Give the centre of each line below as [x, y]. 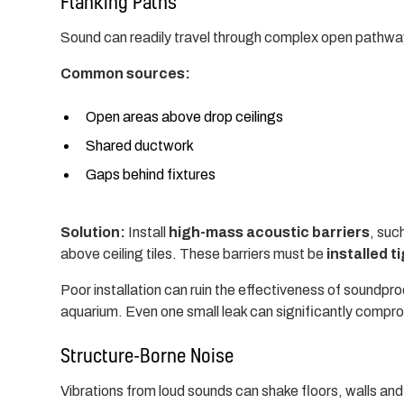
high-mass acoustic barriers [270, 232]
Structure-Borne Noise [147, 355]
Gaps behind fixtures [151, 174]
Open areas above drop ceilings [185, 116]
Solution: [93, 232]
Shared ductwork [140, 145]
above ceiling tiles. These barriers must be [194, 253]
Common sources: [126, 73]
